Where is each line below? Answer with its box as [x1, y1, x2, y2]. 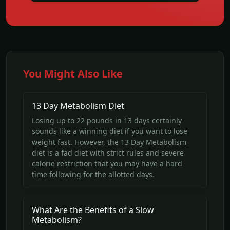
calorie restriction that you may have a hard [32, 159, 182, 169]
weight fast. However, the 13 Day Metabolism [32, 137, 186, 147]
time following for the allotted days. [32, 169, 155, 180]
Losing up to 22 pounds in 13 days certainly [32, 116, 182, 126]
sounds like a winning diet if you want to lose [32, 126, 187, 137]
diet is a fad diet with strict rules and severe [32, 148, 184, 158]
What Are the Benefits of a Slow [32, 204, 154, 216]
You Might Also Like [23, 67, 123, 81]
